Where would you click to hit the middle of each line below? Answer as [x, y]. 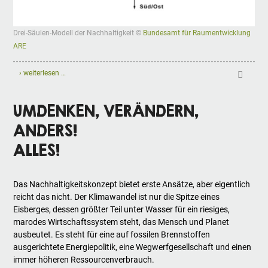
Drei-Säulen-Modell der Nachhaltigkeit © [78, 33]
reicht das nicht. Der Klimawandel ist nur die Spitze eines [117, 197]
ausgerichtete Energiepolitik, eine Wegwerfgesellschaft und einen [133, 247]
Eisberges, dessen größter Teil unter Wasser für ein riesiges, [122, 210]
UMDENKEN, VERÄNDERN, [106, 111]
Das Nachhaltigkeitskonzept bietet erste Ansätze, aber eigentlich [132, 185]
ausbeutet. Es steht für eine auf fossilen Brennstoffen [112, 235]
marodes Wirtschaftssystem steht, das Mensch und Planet [121, 222]
